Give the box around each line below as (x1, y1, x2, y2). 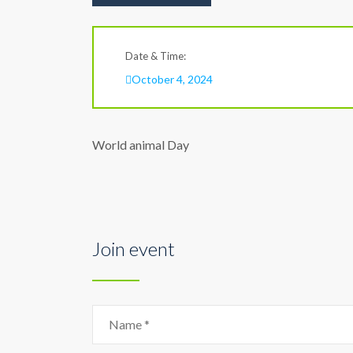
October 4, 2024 (132, 72, 213, 86)
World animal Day (92, 137, 189, 152)
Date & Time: (125, 50, 186, 62)
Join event (92, 237, 175, 260)
